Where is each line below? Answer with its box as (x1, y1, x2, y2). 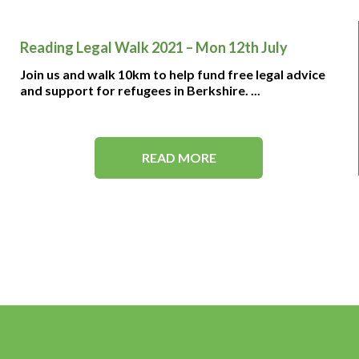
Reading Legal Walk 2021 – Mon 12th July (19, 38, 288, 56)
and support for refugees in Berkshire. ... (19, 83, 260, 98)
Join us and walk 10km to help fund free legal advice (19, 67, 325, 82)
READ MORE (141, 150, 216, 165)
